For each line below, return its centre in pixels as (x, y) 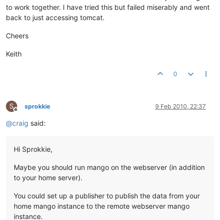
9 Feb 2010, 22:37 (180, 106)
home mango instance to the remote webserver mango (102, 206)
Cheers (17, 36)
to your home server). (48, 178)
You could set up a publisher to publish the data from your (107, 196)
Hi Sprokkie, (33, 149)
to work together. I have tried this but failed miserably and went (108, 7)
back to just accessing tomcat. (55, 17)
